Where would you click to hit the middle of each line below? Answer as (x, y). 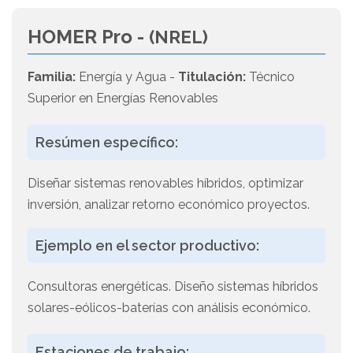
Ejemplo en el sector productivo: (147, 246)
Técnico (270, 77)
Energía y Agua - (127, 77)
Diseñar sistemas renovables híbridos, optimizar (165, 184)
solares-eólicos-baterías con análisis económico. (169, 308)
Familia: (52, 77)
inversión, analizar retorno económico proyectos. (169, 205)
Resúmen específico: (107, 143)
